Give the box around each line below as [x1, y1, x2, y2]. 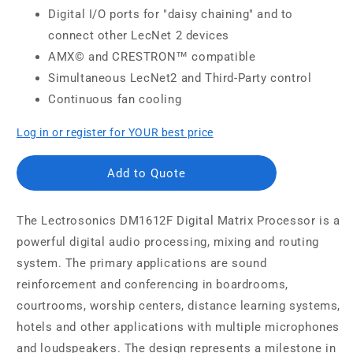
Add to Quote [106, 165, 186, 180]
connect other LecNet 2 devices [48, 28, 230, 43]
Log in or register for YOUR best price [17, 126, 214, 139]
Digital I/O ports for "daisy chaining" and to [48, 7, 294, 21]
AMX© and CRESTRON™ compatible [48, 50, 256, 64]
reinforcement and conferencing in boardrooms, [17, 277, 289, 292]
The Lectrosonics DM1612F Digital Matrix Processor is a [17, 214, 340, 228]
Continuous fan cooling [48, 92, 182, 106]
